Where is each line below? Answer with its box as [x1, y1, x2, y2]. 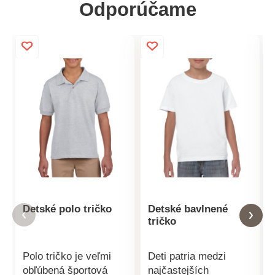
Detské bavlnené [147, 203, 228, 215]
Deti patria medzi [147, 250, 226, 263]
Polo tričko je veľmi [22, 250, 111, 263]
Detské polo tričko [22, 203, 112, 215]
